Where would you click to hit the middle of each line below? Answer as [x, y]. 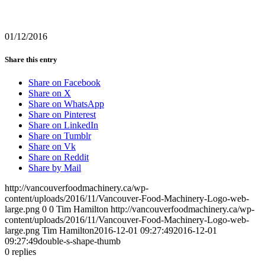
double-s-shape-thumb [79, 241]
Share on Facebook [64, 83]
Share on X [50, 93]
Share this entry [31, 59]
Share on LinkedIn [63, 125]
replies [24, 252]
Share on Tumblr [60, 136]
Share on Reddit [59, 157]
